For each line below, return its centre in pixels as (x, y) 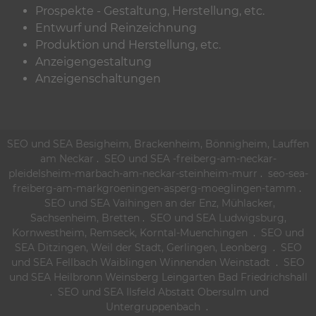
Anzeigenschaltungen (98, 78)
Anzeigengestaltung (93, 61)
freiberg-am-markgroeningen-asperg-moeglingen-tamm (154, 188)
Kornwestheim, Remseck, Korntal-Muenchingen (130, 232)
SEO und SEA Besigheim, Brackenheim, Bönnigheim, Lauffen (158, 144)
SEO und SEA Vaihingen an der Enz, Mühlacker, (158, 203)
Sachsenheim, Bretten (85, 218)
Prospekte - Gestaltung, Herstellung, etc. (150, 11)
